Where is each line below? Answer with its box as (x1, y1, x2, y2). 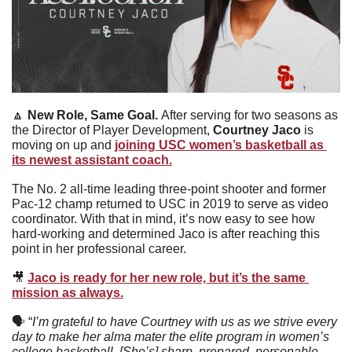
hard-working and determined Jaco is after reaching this (12, 227, 320, 241)
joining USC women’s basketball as (115, 138, 324, 152)
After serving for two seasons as (161, 108, 338, 123)
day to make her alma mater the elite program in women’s (12, 330, 329, 344)
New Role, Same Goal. (27, 108, 161, 123)
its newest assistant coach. (12, 153, 172, 167)
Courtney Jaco (213, 123, 304, 137)
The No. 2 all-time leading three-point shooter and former (12, 182, 326, 196)
